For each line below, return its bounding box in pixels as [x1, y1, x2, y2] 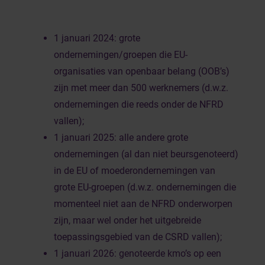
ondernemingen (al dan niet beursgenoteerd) [54, 148, 238, 160]
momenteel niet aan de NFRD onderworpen [54, 198, 232, 209]
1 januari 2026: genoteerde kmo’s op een [54, 248, 221, 259]
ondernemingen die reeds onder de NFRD [54, 99, 224, 110]
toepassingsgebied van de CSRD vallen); [54, 231, 222, 243]
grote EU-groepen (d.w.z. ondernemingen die [54, 182, 236, 193]
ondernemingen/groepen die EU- [54, 49, 188, 60]
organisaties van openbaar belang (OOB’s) [54, 66, 230, 77]
